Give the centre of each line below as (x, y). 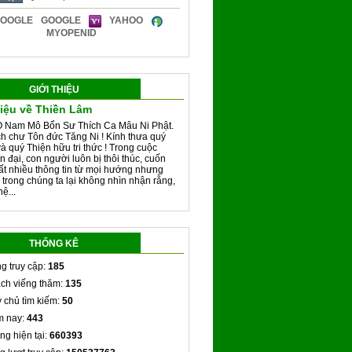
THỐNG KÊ (54, 244)
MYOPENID (71, 33)
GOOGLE (60, 21)
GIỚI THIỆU (54, 90)
